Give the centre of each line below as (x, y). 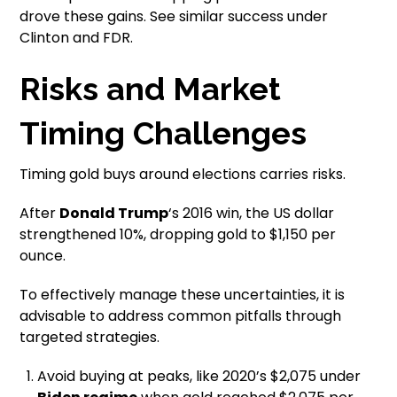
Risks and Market (151, 88)
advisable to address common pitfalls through (181, 315)
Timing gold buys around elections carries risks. (183, 174)
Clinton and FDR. (77, 37)
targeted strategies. (90, 337)
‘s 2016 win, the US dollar (252, 213)
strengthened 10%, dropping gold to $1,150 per (178, 234)
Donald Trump (114, 213)
